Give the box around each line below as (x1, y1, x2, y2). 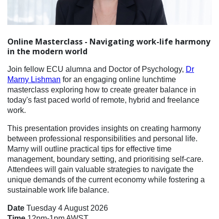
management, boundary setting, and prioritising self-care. (7, 155, 203, 164)
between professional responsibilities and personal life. (7, 134, 197, 143)
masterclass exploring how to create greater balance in (7, 86, 196, 94)
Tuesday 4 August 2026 (26, 204, 108, 213)
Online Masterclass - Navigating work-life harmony (7, 36, 210, 47)
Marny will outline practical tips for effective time (7, 145, 172, 153)
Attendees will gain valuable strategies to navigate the (7, 165, 194, 174)
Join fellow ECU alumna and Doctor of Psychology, (7, 65, 186, 74)
